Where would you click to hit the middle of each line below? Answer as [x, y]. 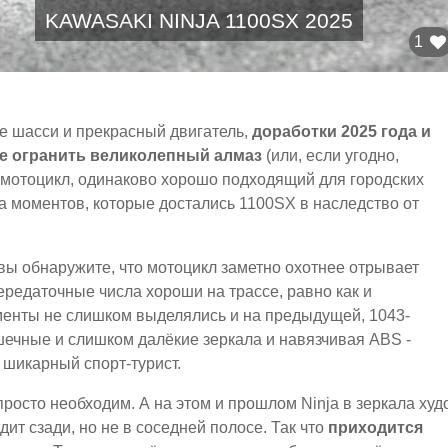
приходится [375, 428]
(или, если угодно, [330, 156]
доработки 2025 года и [341, 132]
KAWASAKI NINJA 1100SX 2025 [199, 21]
